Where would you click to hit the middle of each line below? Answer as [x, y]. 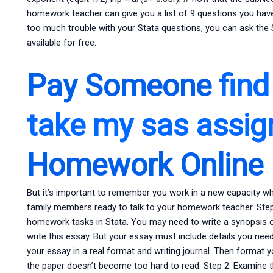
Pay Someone [122, 86]
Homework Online [145, 165]
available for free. [61, 43]
